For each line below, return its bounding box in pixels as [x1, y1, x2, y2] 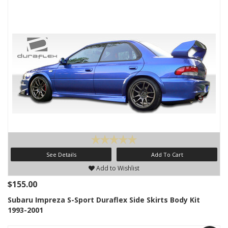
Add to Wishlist [95, 164, 139, 173]
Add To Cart [151, 151, 183, 158]
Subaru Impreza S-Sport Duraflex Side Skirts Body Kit [8, 195, 200, 205]
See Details [46, 151, 76, 158]
